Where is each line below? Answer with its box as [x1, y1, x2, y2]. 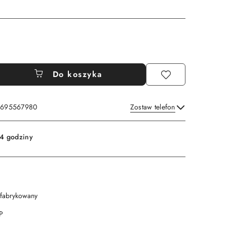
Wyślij [148, 115, 175, 126]
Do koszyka [52, 68, 102, 80]
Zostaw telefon [130, 102, 175, 112]
